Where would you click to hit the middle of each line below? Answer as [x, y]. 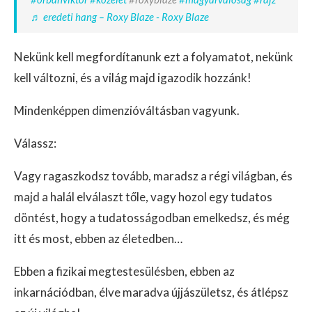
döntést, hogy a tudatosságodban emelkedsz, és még [152, 218]
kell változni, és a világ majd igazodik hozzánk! [133, 78]
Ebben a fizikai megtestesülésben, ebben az [124, 271]
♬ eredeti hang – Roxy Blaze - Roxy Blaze [120, 17]
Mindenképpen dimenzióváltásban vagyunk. [127, 110]
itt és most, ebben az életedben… [98, 239]
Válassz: [35, 143]
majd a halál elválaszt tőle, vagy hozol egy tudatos [143, 197]
